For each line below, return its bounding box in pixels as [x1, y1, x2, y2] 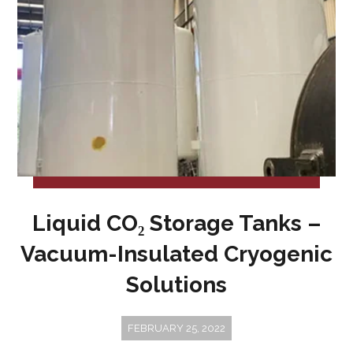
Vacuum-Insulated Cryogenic [20, 241, 333, 267]
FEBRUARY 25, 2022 [128, 322, 225, 334]
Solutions [126, 272, 227, 298]
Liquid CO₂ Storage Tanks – [32, 210, 321, 236]
